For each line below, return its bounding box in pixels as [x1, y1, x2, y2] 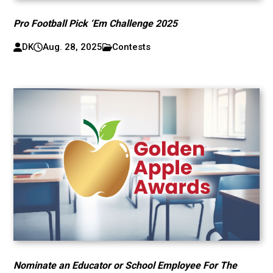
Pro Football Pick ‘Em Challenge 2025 [13, 18, 178, 29]
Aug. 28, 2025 [42, 41, 102, 52]
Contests [112, 41, 151, 52]
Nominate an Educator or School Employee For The [13, 260, 238, 271]
